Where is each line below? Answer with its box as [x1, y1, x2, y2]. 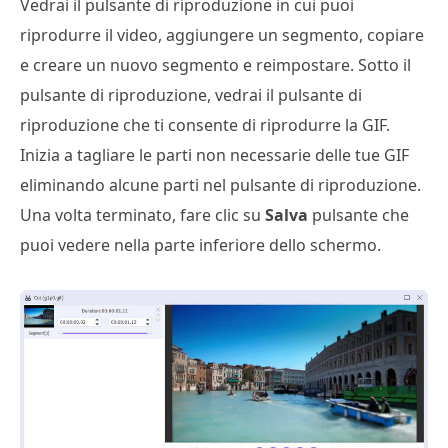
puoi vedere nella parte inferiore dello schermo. [20, 233, 381, 256]
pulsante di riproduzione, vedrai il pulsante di [20, 83, 362, 106]
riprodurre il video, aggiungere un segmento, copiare [20, 23, 424, 46]
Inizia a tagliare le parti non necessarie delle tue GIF [20, 143, 409, 166]
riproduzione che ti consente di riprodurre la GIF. [20, 113, 390, 136]
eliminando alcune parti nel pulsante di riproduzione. [20, 173, 421, 196]
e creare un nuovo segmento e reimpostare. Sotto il [20, 53, 411, 76]
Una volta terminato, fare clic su [20, 203, 265, 226]
